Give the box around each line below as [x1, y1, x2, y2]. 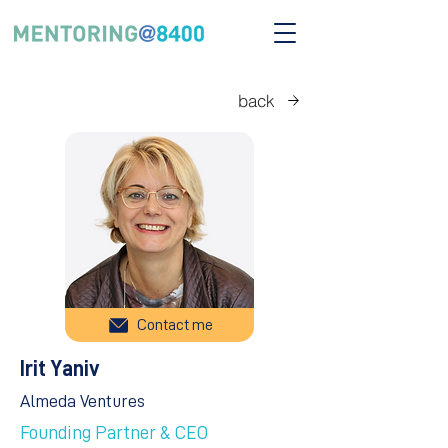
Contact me [137, 316, 213, 333]
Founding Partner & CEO [20, 423, 208, 442]
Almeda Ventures [20, 392, 145, 410]
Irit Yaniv [20, 358, 100, 380]
